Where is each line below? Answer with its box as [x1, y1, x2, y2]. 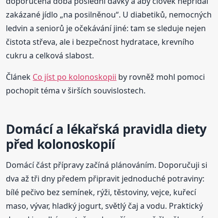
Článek [6, 71, 33, 82]
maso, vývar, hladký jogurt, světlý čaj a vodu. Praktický [6, 200, 203, 211]
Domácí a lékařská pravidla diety [6, 120, 207, 138]
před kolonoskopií [6, 135, 115, 153]
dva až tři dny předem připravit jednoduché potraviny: [6, 173, 205, 184]
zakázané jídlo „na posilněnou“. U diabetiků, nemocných [6, 9, 212, 20]
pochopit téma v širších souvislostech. [6, 85, 146, 96]
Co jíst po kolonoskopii [33, 71, 117, 82]
